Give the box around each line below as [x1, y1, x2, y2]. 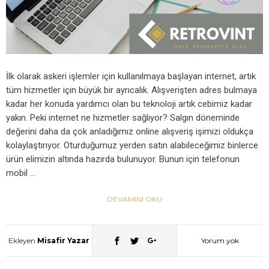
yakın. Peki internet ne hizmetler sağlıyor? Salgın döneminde [6, 112, 240, 123]
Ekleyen [8, 235, 37, 245]
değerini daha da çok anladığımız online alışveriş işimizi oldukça [6, 125, 253, 137]
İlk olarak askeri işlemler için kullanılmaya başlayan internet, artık [6, 70, 256, 82]
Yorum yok [201, 235, 240, 245]
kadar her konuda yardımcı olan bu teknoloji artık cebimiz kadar [6, 98, 252, 109]
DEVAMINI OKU [107, 194, 162, 204]
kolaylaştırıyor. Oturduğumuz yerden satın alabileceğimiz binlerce [6, 139, 258, 151]
